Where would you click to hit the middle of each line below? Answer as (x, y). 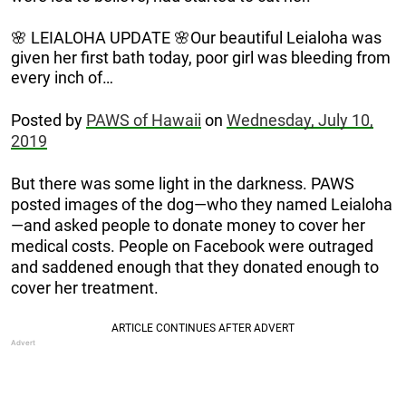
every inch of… (62, 77)
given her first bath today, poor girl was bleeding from (201, 57)
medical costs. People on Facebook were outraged (192, 246)
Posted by (48, 120)
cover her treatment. (85, 287)
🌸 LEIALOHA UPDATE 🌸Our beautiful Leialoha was (196, 37)
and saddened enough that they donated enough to (195, 266)
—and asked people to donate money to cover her (188, 225)
